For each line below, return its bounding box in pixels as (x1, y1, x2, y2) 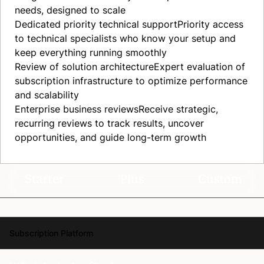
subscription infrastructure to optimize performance (15, 74, 247, 87)
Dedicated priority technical (15, 18, 139, 31)
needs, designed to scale (15, 4, 126, 16)
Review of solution (15, 60, 97, 73)
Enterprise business (15, 103, 101, 115)
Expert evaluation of (154, 60, 245, 73)
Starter (24, 173, 64, 186)
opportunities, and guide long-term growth (15, 131, 206, 144)
